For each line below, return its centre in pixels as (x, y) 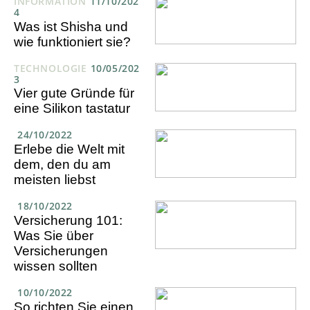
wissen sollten (56, 266)
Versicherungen (61, 251)
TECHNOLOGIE (51, 68)
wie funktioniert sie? (72, 42)
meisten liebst (55, 180)
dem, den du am (62, 165)
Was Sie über (54, 236)
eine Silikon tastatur (72, 109)
